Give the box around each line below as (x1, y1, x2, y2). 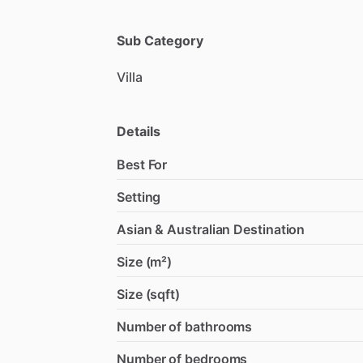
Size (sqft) (117, 285, 181, 302)
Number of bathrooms (117, 318, 253, 335)
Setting (117, 188, 161, 205)
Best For (117, 156, 168, 173)
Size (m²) (117, 253, 173, 270)
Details (117, 122, 160, 139)
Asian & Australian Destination (117, 220, 305, 237)
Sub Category (117, 32, 203, 49)
